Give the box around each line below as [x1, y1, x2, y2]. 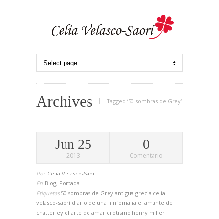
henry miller [132, 209, 165, 216]
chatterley [36, 209, 65, 216]
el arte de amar [65, 209, 107, 216]
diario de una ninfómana [72, 199, 138, 206]
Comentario [130, 152, 163, 160]
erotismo [107, 209, 132, 216]
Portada [59, 179, 80, 187]
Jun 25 [55, 136, 91, 152]
